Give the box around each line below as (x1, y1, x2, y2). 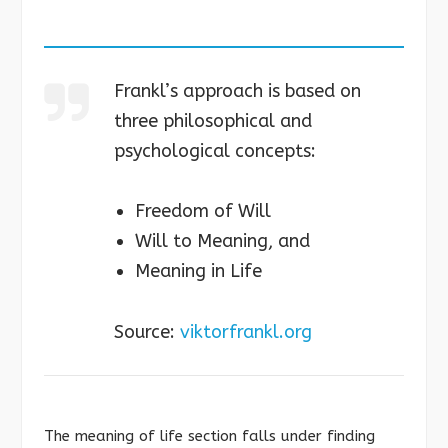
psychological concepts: (114, 139, 316, 162)
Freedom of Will (135, 200, 271, 223)
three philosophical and (114, 109, 312, 132)
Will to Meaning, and (135, 230, 310, 253)
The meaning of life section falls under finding (44, 427, 375, 446)
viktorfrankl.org (180, 321, 312, 344)
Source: (114, 321, 180, 344)
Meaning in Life (135, 260, 262, 283)
